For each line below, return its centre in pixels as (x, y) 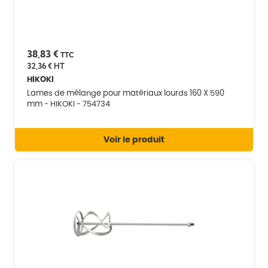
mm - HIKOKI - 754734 (68, 103)
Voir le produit (134, 139)
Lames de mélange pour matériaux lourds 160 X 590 (126, 93)
